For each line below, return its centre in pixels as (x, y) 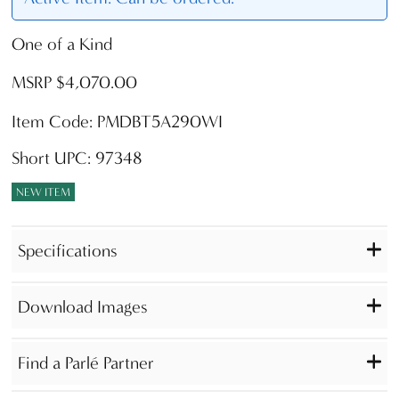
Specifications (67, 250)
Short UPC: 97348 (77, 159)
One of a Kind (62, 45)
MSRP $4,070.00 (74, 83)
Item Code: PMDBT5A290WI (117, 121)
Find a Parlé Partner (85, 362)
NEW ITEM (43, 192)
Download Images (82, 306)
